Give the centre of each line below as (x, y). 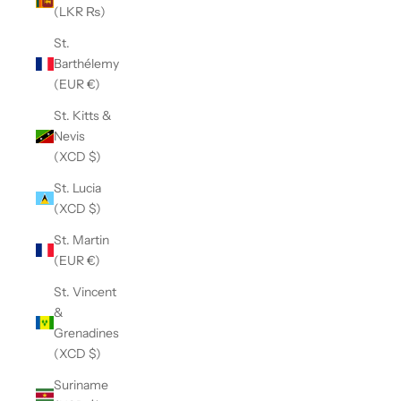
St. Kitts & (83, 115)
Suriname (81, 384)
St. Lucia (77, 188)
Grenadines (86, 333)
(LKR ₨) (80, 11)
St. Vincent (85, 291)
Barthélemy (86, 63)
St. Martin (81, 239)
